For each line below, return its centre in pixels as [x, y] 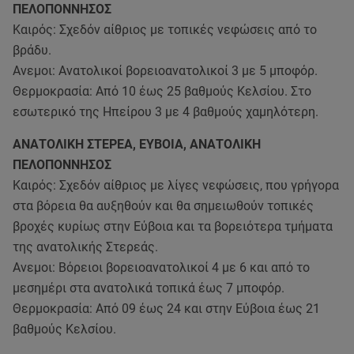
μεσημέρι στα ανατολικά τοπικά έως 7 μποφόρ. [149, 288]
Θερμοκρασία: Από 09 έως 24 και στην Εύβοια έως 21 [166, 309]
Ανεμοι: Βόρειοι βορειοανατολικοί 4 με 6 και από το [161, 267]
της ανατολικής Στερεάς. [85, 247]
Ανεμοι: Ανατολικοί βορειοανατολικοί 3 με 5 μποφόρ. [165, 71]
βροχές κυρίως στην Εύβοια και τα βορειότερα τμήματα [173, 226]
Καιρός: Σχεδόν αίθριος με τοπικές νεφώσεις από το [165, 30]
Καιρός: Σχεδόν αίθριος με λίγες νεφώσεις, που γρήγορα [176, 185]
